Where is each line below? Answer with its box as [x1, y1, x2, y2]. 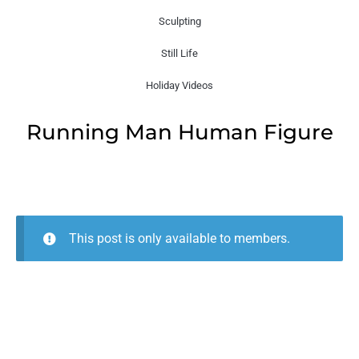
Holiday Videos [146, 79, 213, 91]
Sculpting [158, 15, 201, 27]
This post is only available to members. [68, 231, 290, 246]
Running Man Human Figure [26, 119, 333, 144]
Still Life [161, 47, 198, 59]
